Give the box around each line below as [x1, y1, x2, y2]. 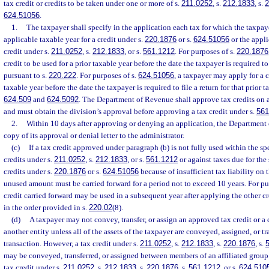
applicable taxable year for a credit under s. [4, 35, 145, 44]
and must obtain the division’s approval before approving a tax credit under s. [4, 107, 256, 116]
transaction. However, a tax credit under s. [4, 239, 140, 248]
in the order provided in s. [4, 203, 89, 212]
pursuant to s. [4, 71, 49, 80]
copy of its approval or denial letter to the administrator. [4, 131, 184, 140]
